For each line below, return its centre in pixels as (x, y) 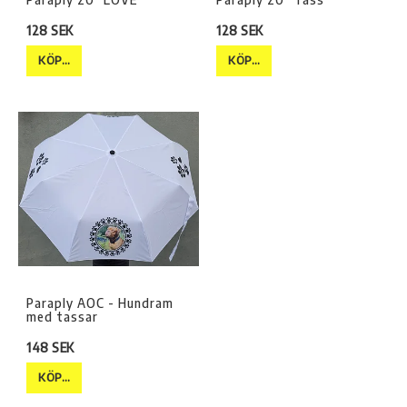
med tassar (62, 317)
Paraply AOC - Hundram (100, 303)
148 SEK (50, 348)
